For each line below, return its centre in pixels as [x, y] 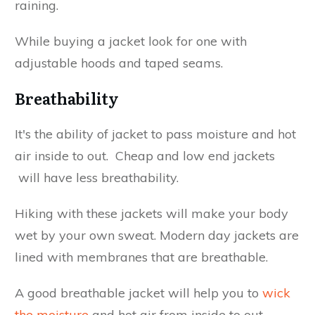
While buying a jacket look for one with [131, 41]
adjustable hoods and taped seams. [119, 63]
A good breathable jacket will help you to [139, 292]
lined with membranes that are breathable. [141, 257]
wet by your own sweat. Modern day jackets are [157, 235]
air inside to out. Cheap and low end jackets [145, 155]
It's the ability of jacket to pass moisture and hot [155, 134]
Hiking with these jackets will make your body [152, 213]
